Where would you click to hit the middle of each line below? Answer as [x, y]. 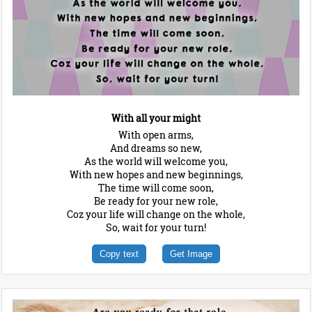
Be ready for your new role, [156, 201]
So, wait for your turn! [156, 227]
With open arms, [156, 134]
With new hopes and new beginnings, [156, 174]
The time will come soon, [156, 187]
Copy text [119, 253]
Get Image [191, 253]
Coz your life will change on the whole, [156, 214]
